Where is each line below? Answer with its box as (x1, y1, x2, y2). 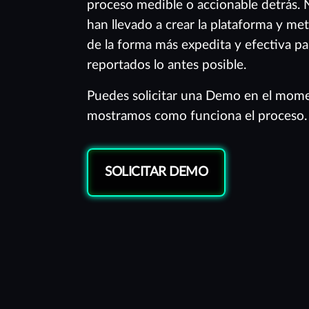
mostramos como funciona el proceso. (87, 110, 307, 123)
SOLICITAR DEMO (105, 166, 208, 179)
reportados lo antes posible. (87, 59, 246, 72)
